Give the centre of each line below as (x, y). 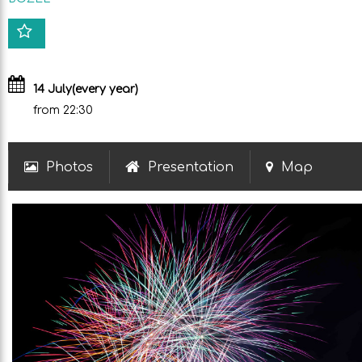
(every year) (105, 89)
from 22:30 (63, 110)
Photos (69, 167)
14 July (53, 89)
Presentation (191, 167)
